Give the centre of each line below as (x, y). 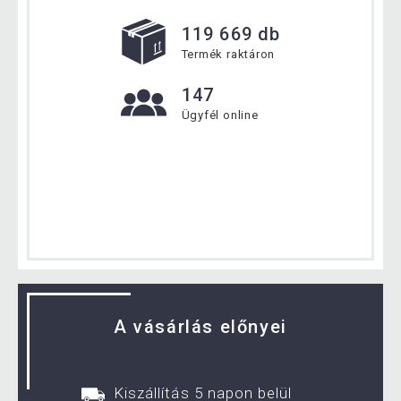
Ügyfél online (220, 115)
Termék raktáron (228, 55)
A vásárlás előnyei (200, 327)
